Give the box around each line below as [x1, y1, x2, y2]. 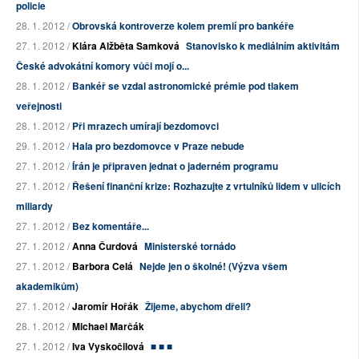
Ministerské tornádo [144, 239, 236, 254]
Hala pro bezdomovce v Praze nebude [72, 139, 244, 154]
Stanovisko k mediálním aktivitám [186, 38, 340, 54]
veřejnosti [16, 99, 62, 114]
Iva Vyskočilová [72, 339, 144, 354]
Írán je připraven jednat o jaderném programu [72, 159, 278, 174]
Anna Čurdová [72, 239, 138, 254]
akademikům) [16, 279, 79, 294]
